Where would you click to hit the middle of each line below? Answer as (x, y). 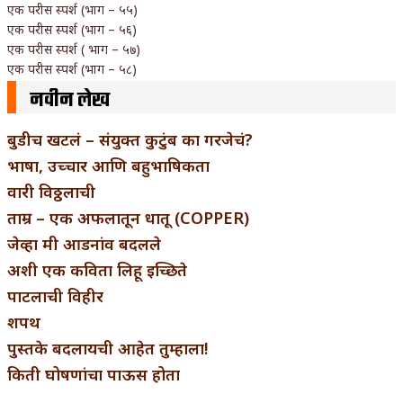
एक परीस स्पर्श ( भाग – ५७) (74, 49)
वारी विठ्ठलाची (51, 191)
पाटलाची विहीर (55, 296)
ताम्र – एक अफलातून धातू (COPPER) (128, 217)
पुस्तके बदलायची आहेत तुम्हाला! (107, 348)
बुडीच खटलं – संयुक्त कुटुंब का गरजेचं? (130, 139)
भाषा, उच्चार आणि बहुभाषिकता (108, 165)
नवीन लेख (70, 100)
